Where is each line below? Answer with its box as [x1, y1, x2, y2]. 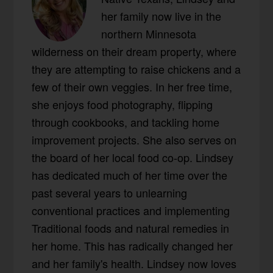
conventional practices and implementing [32, 202, 230, 219]
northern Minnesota [101, 26, 197, 42]
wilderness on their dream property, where [32, 43, 237, 60]
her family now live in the [101, 8, 222, 24]
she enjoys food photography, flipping [32, 96, 213, 113]
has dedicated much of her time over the [32, 167, 228, 183]
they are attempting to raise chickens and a [32, 61, 241, 77]
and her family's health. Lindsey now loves [32, 255, 237, 272]
